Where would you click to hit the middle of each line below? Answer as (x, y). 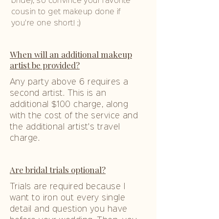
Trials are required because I (68, 187)
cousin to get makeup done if (66, 12)
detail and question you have (69, 209)
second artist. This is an (58, 94)
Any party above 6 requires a (69, 82)
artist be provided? (45, 65)
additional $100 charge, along (69, 105)
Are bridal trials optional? (58, 170)
